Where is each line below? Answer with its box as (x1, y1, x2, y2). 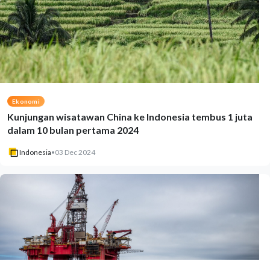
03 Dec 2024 (55, 148, 95, 157)
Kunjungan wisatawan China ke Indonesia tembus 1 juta (7, 111, 253, 122)
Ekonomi (12, 98, 40, 105)
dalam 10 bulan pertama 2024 (7, 124, 139, 136)
